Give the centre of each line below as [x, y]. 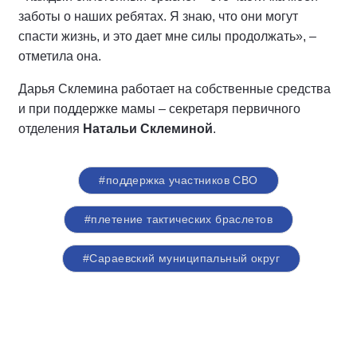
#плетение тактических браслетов [178, 219]
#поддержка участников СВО [178, 180]
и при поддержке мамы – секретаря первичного [159, 109]
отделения [51, 129]
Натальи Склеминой [148, 129]
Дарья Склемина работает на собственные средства [175, 89]
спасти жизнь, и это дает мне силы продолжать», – [167, 36]
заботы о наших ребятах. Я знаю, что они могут [158, 16]
